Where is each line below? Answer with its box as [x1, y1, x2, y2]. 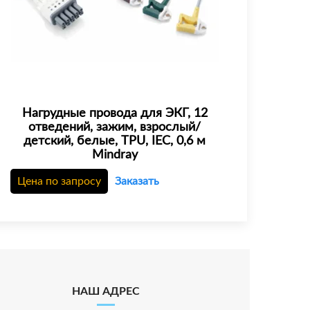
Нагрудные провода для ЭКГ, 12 [21, 107, 208, 120]
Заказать [114, 175, 159, 187]
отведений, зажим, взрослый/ [28, 120, 201, 134]
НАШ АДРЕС [71, 285, 140, 297]
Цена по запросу [17, 175, 101, 187]
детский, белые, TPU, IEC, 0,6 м [24, 134, 206, 147]
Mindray [91, 148, 138, 161]
